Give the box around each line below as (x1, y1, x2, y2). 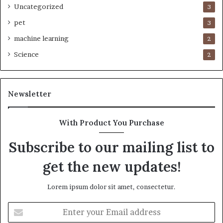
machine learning (14, 34, 69, 43)
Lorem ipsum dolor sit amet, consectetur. (47, 183, 176, 191)
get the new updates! (42, 158, 181, 176)
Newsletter (8, 89, 51, 99)
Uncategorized (14, 2, 63, 11)
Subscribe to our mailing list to (8, 138, 215, 157)
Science (14, 50, 39, 59)
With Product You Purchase (59, 118, 164, 128)
